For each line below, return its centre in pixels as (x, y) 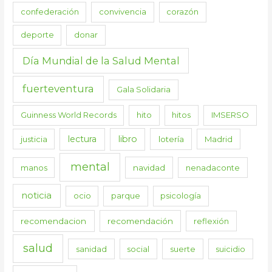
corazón (183, 12)
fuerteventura (59, 89)
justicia (34, 139)
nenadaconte (213, 167)
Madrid (218, 139)
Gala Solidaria (143, 90)
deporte (37, 35)
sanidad (92, 249)
